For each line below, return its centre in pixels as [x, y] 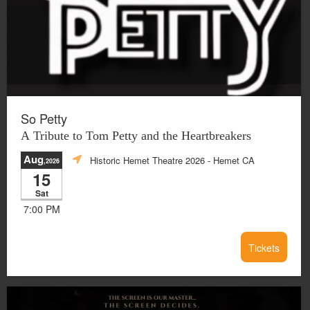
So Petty [44, 118]
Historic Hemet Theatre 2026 [147, 160]
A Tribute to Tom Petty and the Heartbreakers [136, 136]
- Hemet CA [230, 160]
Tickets [264, 248]
